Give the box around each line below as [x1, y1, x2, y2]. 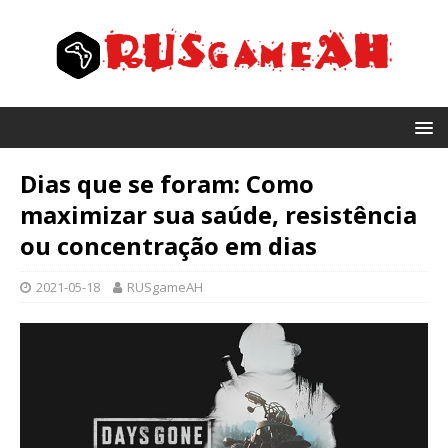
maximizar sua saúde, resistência [20, 198, 417, 231]
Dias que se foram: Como [20, 167, 314, 200]
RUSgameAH [127, 278, 203, 296]
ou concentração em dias [20, 229, 317, 262]
